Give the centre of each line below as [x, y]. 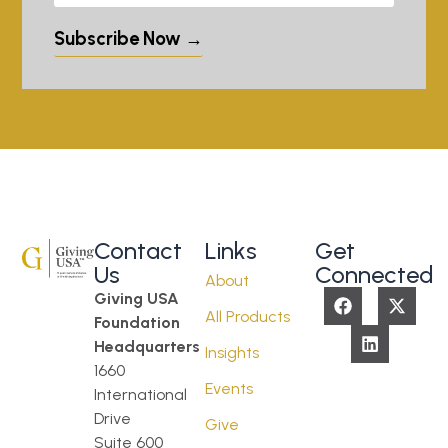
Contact [138, 250]
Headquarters [147, 346]
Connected [374, 274]
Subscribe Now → [129, 38]
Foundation [137, 322]
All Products [247, 316]
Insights [231, 352]
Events [228, 388]
